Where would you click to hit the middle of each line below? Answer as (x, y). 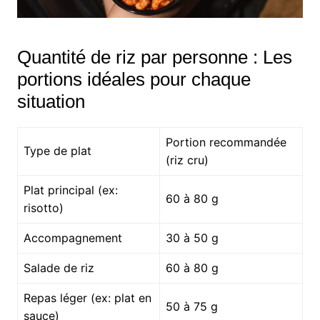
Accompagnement (72, 237)
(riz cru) (187, 160)
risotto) (43, 207)
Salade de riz (59, 267)
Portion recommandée (226, 142)
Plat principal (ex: (70, 190)
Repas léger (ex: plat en (87, 297)
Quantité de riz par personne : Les (154, 57)
